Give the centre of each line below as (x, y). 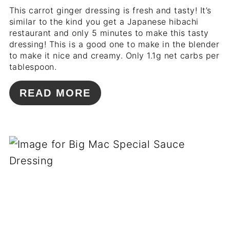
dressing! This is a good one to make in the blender (114, 44)
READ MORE (55, 93)
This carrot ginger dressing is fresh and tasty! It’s (110, 11)
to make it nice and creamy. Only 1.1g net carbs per (114, 56)
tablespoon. (33, 67)
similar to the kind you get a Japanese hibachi (104, 22)
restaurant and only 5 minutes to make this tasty (109, 33)
